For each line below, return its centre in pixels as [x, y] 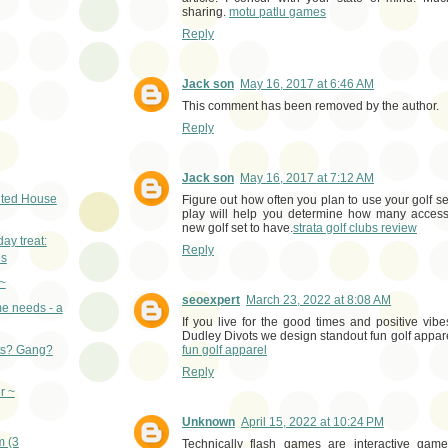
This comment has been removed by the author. [310, 105]
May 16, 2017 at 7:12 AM [307, 177]
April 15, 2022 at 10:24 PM [312, 421]
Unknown [208, 421]
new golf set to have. [237, 227]
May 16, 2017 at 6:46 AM [307, 83]
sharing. [205, 12]
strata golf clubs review [355, 227]
